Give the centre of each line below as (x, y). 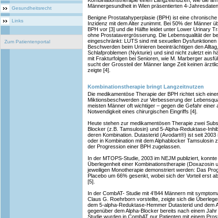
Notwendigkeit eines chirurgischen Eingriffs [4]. (143, 111)
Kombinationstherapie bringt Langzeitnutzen (146, 87)
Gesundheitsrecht (32, 8)
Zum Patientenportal (27, 42)
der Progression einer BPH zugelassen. (134, 146)
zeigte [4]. (99, 70)
